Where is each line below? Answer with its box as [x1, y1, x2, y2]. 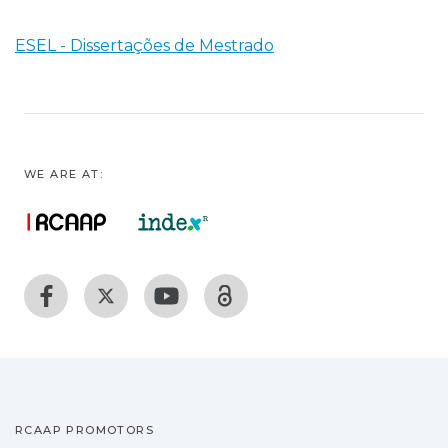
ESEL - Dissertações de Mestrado [15, 35, 274, 55]
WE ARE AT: [24, 167, 103, 181]
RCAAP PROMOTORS [15, 423, 154, 437]
